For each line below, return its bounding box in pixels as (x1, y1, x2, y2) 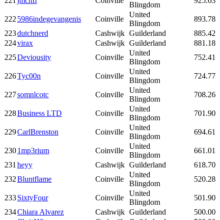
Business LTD (17, 109, 62, 118)
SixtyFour (17, 193, 48, 202)
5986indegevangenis (17, 15, 81, 24)
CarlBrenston (17, 128, 58, 137)
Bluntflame (17, 175, 52, 184)
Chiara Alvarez (17, 208, 64, 217)
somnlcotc (17, 90, 49, 99)
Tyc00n (17, 72, 41, 81)
